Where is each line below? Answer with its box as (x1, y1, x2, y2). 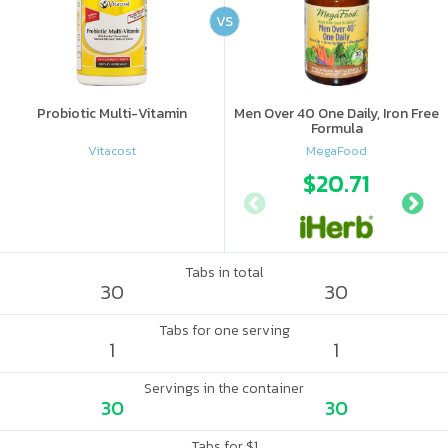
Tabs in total (184, 262, 264, 283)
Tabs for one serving (158, 320, 290, 341)
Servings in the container (144, 378, 304, 399)
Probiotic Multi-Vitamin (37, 103, 187, 124)
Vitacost (88, 140, 136, 160)
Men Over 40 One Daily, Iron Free (234, 103, 439, 124)
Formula (310, 118, 363, 139)
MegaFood (306, 140, 367, 160)
